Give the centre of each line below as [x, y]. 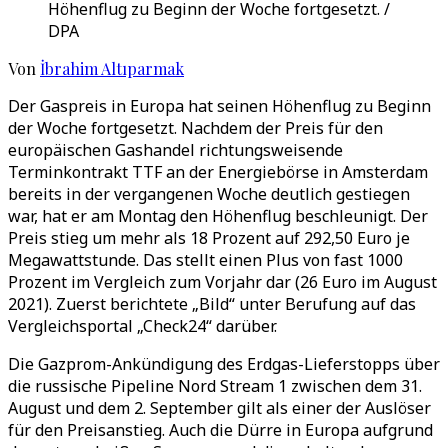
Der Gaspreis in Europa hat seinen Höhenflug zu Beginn [219, 106]
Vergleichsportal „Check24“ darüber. [142, 326]
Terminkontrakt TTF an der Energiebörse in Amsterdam [218, 172]
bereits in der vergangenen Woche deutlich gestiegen [209, 194]
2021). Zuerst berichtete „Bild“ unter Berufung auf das [212, 304]
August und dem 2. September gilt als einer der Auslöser [219, 408]
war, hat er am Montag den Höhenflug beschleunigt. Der [218, 216]
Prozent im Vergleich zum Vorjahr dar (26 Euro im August [222, 282]
